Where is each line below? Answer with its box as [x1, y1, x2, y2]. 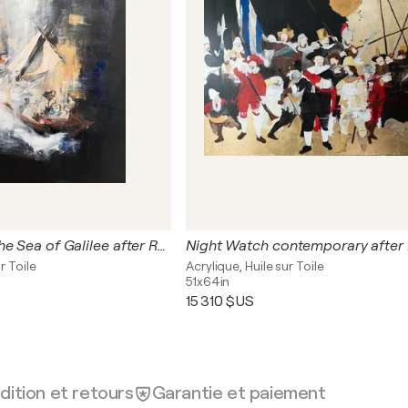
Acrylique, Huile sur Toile [186, 259, 324, 273]
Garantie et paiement [151, 382, 326, 403]
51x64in [186, 274, 230, 289]
